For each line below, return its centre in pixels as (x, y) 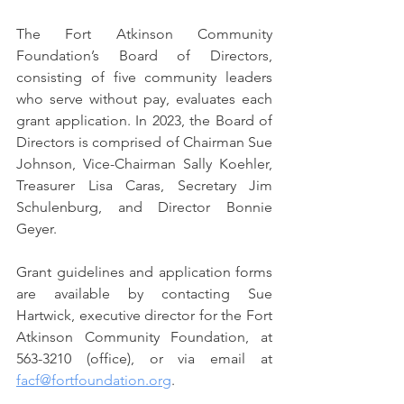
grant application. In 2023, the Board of (144, 120)
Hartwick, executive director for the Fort (144, 315)
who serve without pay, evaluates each (144, 99)
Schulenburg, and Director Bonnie (144, 207)
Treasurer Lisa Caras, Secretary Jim (144, 185)
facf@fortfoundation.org (94, 380)
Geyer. (37, 229)
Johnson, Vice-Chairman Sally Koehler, (144, 164)
